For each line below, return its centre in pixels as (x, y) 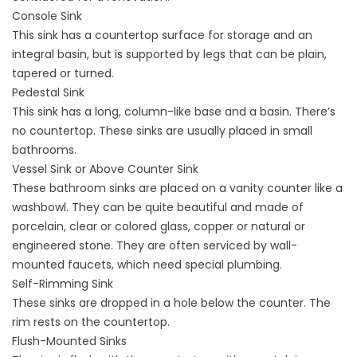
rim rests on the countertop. (91, 322)
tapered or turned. (63, 73)
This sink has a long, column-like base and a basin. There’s (174, 112)
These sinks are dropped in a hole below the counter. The (171, 303)
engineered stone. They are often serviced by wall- (155, 245)
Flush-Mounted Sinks (69, 341)
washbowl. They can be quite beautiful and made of (158, 207)
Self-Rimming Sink (63, 284)
